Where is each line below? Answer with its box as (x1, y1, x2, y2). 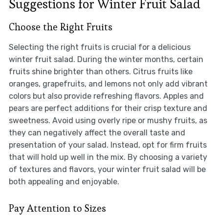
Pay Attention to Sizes (8, 202, 106, 215)
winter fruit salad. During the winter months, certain (8, 55, 203, 65)
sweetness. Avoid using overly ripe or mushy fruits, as (8, 116, 207, 126)
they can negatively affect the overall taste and (8, 128, 185, 138)
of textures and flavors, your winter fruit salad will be (8, 165, 206, 175)
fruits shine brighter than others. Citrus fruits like (8, 67, 193, 77)
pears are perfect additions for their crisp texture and (8, 104, 207, 113)
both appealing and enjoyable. (8, 177, 119, 187)
